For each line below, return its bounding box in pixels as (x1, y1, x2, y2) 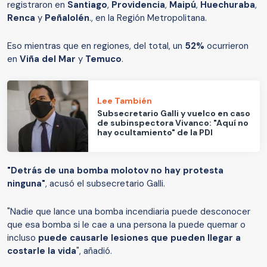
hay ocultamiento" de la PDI (97, 126, 213, 138)
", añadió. (76, 245, 112, 257)
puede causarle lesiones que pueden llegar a (38, 232, 241, 244)
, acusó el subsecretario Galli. (45, 178, 165, 190)
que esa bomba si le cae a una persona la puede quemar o (7, 219, 246, 231)
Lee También (97, 95, 153, 106)
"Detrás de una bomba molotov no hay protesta (7, 164, 223, 177)
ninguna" (7, 178, 45, 190)
